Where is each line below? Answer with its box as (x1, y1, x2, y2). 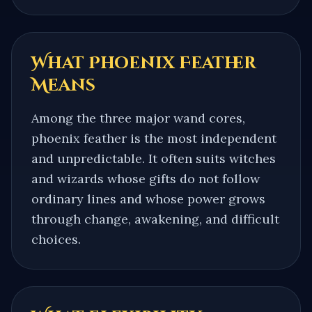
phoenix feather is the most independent (31, 130, 276, 146)
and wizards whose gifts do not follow (31, 170, 260, 187)
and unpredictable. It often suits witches (31, 150, 276, 166)
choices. (31, 231, 81, 247)
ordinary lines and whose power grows (31, 190, 265, 207)
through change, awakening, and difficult (31, 210, 279, 227)
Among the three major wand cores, (31, 109, 245, 126)
